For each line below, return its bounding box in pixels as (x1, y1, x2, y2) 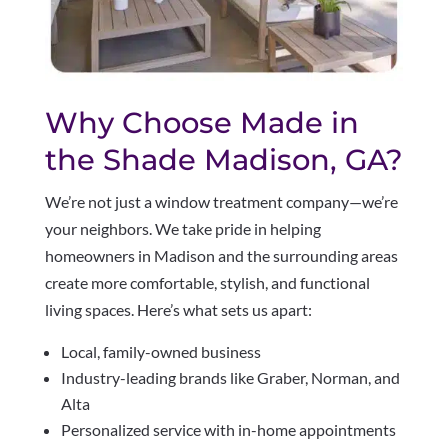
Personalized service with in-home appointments (60, 419, 396, 439)
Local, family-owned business (60, 341, 261, 361)
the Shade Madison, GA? (44, 141, 403, 177)
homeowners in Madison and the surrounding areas (44, 245, 398, 265)
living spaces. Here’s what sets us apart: (44, 299, 312, 319)
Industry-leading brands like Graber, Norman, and (60, 367, 400, 387)
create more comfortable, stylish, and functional (44, 272, 370, 292)
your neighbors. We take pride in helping (44, 218, 321, 238)
